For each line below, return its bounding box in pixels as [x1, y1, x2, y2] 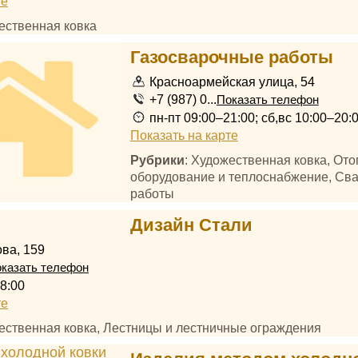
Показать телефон [216, 93, 319, 106]
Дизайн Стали [129, 215, 253, 235]
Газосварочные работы [129, 47, 333, 67]
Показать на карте [129, 128, 238, 142]
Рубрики [129, 153, 185, 167]
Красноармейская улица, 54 [149, 74, 315, 89]
